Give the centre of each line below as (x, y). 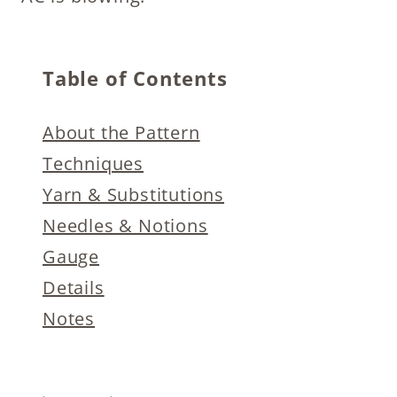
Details (74, 288)
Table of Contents (135, 78)
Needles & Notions (125, 226)
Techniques (93, 163)
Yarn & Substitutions (133, 195)
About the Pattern (121, 132)
